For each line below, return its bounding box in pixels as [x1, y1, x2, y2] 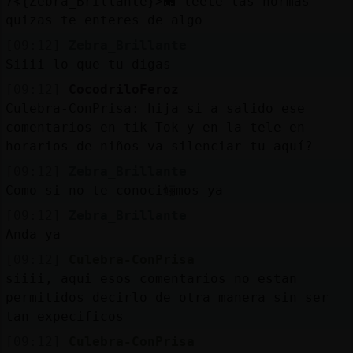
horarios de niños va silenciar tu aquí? [5, 138, 313, 154]
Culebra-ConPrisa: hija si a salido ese [5, 100, 305, 116]
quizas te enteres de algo [5, 12, 203, 28]
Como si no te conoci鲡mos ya [5, 182, 223, 198]
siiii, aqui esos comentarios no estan [5, 270, 297, 286]
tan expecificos [5, 308, 124, 324]
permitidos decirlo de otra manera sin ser [5, 289, 329, 305]
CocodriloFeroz [68, 81, 179, 97]
